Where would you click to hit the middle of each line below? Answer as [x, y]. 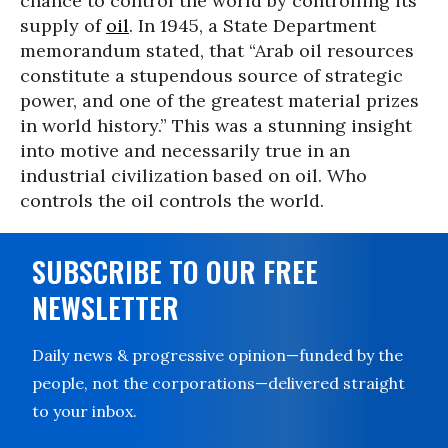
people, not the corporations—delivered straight [218, 383]
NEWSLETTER [105, 307]
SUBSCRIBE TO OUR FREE [175, 271]
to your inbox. [84, 411]
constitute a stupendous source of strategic [211, 75]
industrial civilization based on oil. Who [193, 175]
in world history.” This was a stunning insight [216, 125]
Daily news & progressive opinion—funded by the [217, 355]
